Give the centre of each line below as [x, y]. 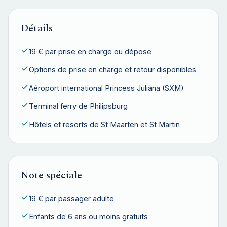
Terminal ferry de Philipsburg [78, 106]
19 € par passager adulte [71, 198]
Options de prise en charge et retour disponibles [112, 70]
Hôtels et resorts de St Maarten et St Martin [104, 124]
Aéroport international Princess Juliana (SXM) [106, 88]
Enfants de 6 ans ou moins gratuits [88, 217]
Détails [37, 28]
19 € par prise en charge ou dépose [90, 51]
